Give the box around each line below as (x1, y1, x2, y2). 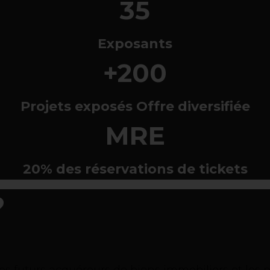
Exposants (98, 36, 172, 52)
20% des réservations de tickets (22, 161, 248, 178)
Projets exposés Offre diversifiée (20, 98, 250, 115)
